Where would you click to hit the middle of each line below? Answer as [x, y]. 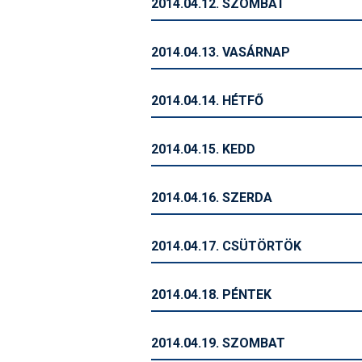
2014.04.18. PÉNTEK [211, 295]
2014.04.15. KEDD [203, 149]
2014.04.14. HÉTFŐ [207, 101]
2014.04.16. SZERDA [212, 198]
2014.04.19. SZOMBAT [218, 343]
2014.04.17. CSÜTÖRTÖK [226, 246]
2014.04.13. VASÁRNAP [221, 52]
